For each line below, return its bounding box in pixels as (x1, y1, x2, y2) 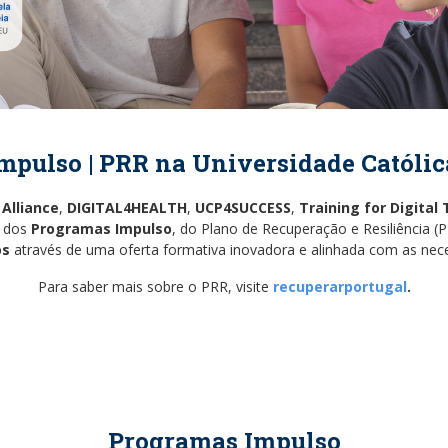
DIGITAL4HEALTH (63, 197, 187, 217)
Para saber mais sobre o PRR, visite (37, 276, 273, 296)
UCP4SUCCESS (191, 197, 291, 217)
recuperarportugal (272, 276, 407, 296)
